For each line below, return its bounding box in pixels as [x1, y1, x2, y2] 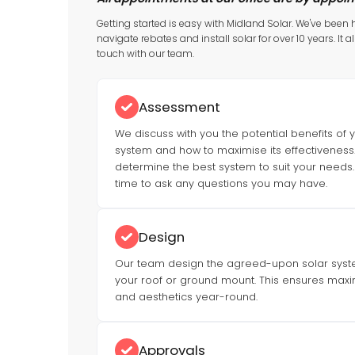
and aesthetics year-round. [114, 290, 258, 303]
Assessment [138, 97, 220, 116]
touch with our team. [96, 47, 194, 60]
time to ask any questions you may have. [114, 177, 327, 190]
